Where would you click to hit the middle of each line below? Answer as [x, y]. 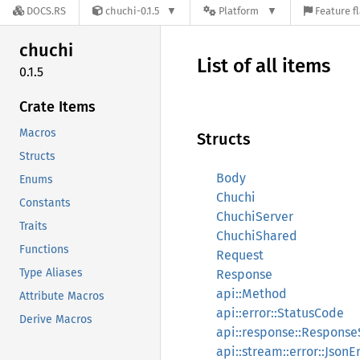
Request [240, 255]
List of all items [264, 66]
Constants [45, 202]
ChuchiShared [257, 236]
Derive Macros [56, 319]
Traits [33, 226]
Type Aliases [51, 272]
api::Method [252, 294]
